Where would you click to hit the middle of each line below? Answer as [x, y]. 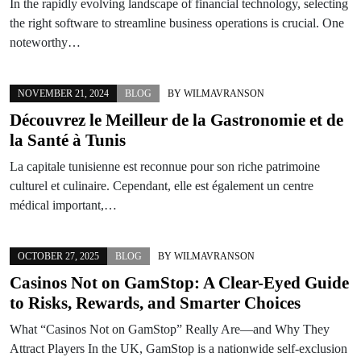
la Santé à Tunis [68, 140]
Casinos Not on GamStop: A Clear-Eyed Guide [179, 282]
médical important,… [63, 205]
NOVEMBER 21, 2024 [63, 93]
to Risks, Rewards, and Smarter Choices [155, 303]
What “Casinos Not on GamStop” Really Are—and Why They [170, 329]
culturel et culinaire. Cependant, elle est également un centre [162, 185]
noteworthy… [45, 42]
